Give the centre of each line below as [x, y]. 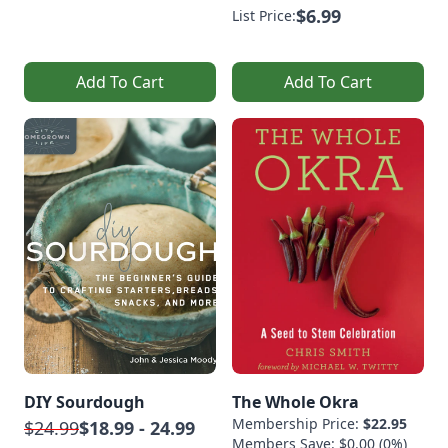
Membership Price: [297, 423]
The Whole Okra [295, 401]
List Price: [264, 15]
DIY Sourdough [84, 401]
